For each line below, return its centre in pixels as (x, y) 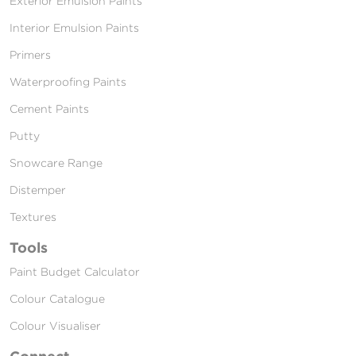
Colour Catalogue (57, 298)
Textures (33, 216)
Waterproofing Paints (68, 81)
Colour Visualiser (55, 325)
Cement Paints (49, 108)
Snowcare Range (56, 162)
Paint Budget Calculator (75, 271)
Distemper (38, 189)
